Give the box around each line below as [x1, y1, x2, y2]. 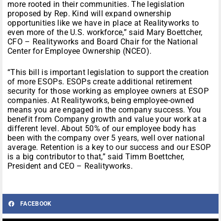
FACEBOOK [20, 200, 52, 208]
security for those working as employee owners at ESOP [7, 86, 209, 96]
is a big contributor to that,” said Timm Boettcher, [7, 152, 184, 162]
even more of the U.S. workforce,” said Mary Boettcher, [7, 28, 203, 37]
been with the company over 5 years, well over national [7, 133, 205, 143]
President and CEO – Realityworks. [7, 161, 133, 171]
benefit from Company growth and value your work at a [7, 114, 207, 124]
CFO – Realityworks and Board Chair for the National [7, 37, 198, 47]
